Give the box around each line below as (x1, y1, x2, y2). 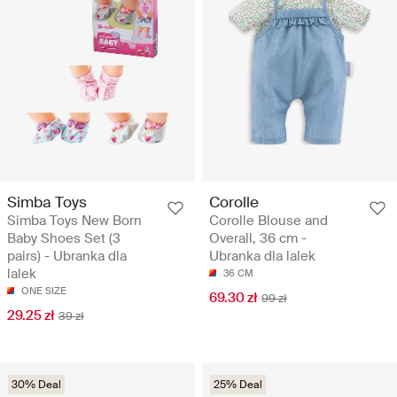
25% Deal (214, 377, 262, 392)
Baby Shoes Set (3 (7, 229, 121, 247)
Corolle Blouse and (209, 211, 328, 230)
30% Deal (12, 377, 61, 392)
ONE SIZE (21, 284, 66, 297)
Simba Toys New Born (7, 211, 142, 230)
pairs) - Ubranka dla (7, 246, 127, 265)
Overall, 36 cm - (209, 229, 307, 247)
